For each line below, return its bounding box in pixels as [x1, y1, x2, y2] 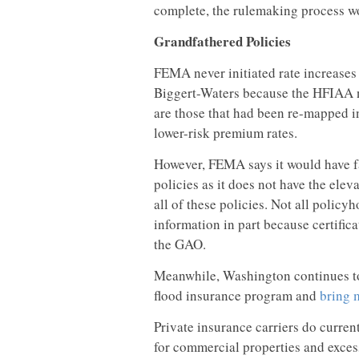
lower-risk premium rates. [154, 123, 297, 142]
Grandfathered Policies [154, 31, 291, 51]
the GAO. [154, 235, 206, 253]
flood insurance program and [154, 286, 320, 305]
